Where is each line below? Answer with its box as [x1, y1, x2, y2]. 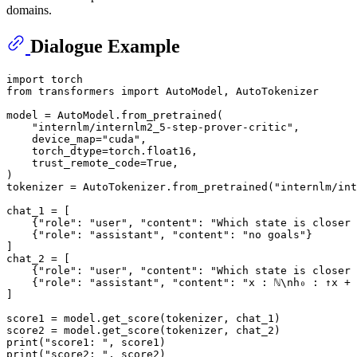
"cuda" [102, 133, 140, 146]
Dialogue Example [30, 36, 180, 57]
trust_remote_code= [6, 157, 147, 170]
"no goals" [242, 229, 306, 241]
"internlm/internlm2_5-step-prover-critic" [32, 121, 293, 134]
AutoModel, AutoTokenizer [159, 85, 319, 98]
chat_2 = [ [6, 253, 70, 265]
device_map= [6, 133, 102, 146]
